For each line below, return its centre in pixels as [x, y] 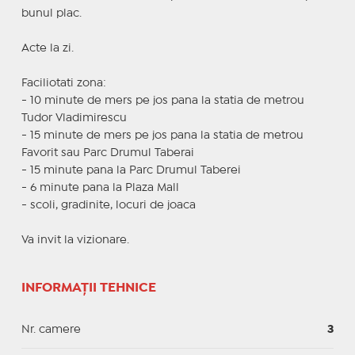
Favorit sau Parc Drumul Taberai [107, 153]
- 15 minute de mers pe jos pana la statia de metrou [162, 135]
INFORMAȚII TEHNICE [88, 288]
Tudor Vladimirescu [74, 118]
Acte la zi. [47, 48]
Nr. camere [51, 329]
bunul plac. [51, 13]
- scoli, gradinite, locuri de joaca [108, 205]
